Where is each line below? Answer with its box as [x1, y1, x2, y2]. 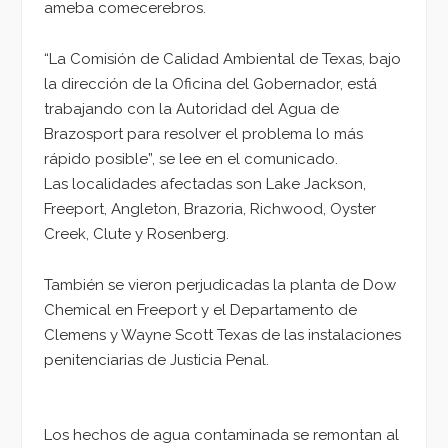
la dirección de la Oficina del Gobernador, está [44, 74, 377, 93]
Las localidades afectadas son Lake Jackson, [44, 174, 366, 193]
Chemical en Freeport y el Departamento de [44, 300, 357, 319]
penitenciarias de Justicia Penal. [44, 350, 269, 369]
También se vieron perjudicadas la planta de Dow [44, 275, 396, 294]
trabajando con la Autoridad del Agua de [44, 99, 339, 118]
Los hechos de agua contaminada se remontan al [44, 426, 399, 445]
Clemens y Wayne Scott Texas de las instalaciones [44, 325, 401, 344]
